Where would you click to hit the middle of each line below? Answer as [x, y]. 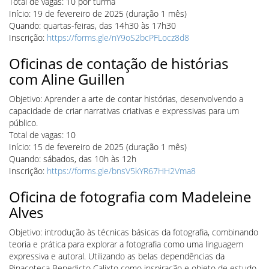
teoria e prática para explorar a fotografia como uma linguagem [126, 244]
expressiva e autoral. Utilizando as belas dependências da [117, 256]
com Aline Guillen [67, 79]
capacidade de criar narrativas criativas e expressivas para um [124, 110]
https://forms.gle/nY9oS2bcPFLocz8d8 [118, 37]
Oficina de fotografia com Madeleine [130, 196]
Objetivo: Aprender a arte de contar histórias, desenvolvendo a [126, 98]
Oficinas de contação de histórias [119, 63]
